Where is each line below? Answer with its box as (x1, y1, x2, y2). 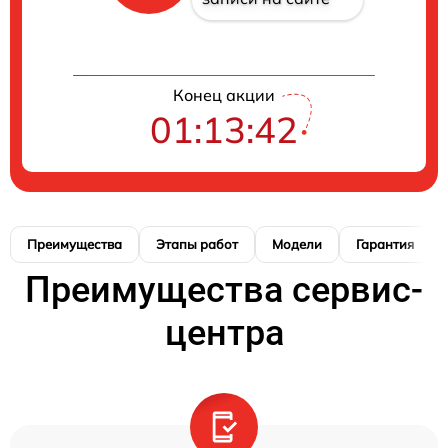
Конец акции (173, 84, 275, 105)
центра (164, 311, 284, 354)
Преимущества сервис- (25, 268, 423, 311)
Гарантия (356, 235, 414, 252)
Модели (272, 235, 322, 252)
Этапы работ (156, 235, 238, 252)
